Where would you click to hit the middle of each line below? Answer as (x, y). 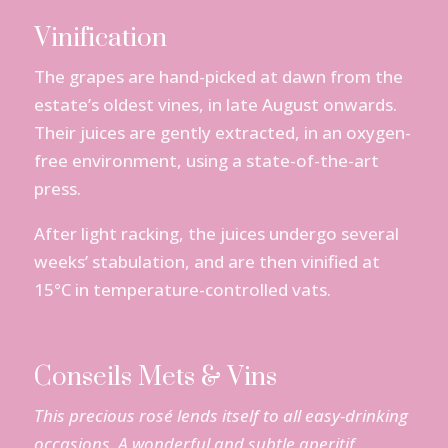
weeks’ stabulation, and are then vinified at (206, 262)
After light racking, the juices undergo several (216, 234)
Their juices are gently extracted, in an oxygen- (222, 133)
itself (240, 416)
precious (101, 416)
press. (57, 189)
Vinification (100, 39)
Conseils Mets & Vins (155, 378)
